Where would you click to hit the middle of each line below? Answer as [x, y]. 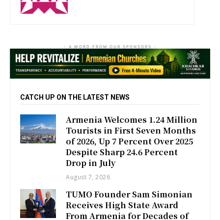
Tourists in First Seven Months [131, 131]
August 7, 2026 [88, 177]
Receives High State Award [122, 205]
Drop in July [91, 163]
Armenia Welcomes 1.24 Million [132, 120]
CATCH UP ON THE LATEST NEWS [75, 97]
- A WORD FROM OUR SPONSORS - [110, 46]
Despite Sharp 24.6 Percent [122, 152]
